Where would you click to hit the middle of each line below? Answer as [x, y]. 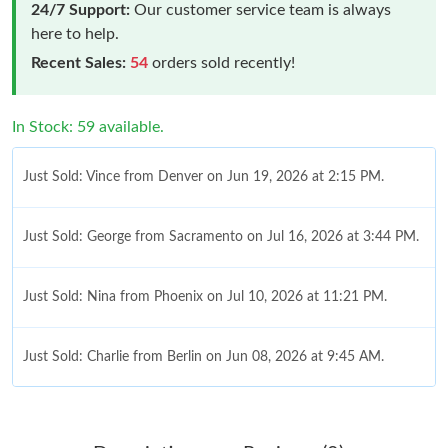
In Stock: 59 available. [88, 126]
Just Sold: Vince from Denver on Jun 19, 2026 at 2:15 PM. [203, 176]
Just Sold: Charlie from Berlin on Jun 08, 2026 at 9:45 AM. [203, 356]
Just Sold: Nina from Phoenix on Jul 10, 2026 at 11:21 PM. [205, 296]
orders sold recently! [221, 62]
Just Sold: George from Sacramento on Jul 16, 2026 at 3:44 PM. [221, 236]
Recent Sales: [78, 62]
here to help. [75, 33]
